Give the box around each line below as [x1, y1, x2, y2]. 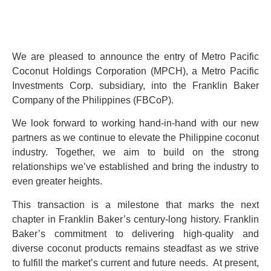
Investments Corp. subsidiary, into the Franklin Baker [12, 80, 259, 91]
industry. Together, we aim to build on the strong [12, 147, 259, 158]
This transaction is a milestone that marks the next [12, 199, 259, 210]
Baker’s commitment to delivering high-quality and [12, 228, 259, 239]
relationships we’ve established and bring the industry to [12, 162, 259, 172]
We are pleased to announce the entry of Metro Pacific [12, 51, 259, 62]
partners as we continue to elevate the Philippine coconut [12, 132, 259, 143]
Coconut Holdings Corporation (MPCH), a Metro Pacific [12, 66, 259, 76]
